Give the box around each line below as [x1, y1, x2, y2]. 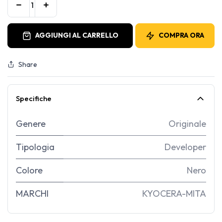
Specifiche [16, 93, 52, 103]
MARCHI [16, 187, 49, 199]
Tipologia [16, 141, 55, 153]
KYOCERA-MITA [142, 187, 206, 199]
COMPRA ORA [159, 31, 204, 40]
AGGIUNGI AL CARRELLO [35, 31, 118, 40]
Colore [16, 164, 43, 176]
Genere [16, 117, 46, 129]
